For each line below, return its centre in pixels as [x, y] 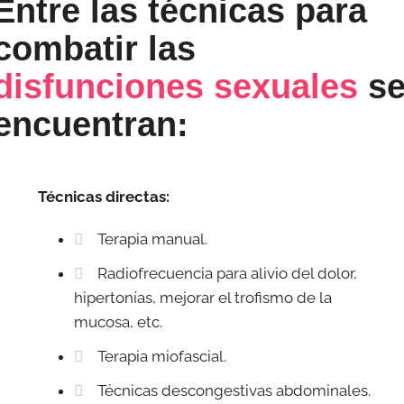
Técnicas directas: [104, 196]
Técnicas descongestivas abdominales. [234, 391]
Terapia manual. [153, 239]
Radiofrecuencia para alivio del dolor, [228, 274]
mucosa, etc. [119, 322]
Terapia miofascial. [162, 357]
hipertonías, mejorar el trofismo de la [203, 298]
